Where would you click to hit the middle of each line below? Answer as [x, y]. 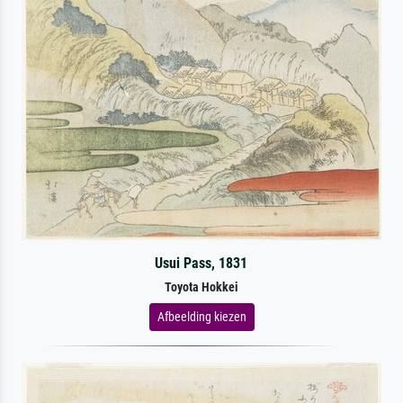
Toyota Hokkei [201, 287]
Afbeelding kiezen [201, 316]
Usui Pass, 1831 [201, 263]
